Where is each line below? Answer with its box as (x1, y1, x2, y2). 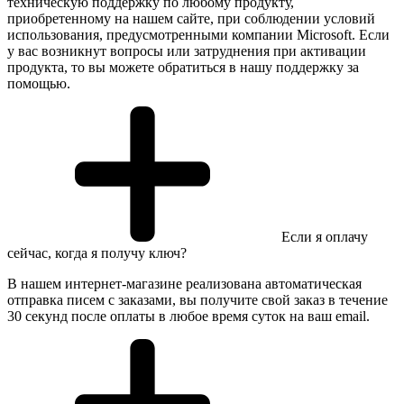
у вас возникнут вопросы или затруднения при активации (7, 42, 366, 59)
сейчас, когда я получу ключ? (7, 244, 187, 261)
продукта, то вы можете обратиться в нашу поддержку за (7, 59, 359, 75)
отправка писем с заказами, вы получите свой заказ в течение (7, 291, 388, 308)
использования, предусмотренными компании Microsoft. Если (7, 26, 390, 42)
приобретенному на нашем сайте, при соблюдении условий (7, 10, 375, 26)
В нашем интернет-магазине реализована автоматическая (7, 275, 362, 291)
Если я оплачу (281, 228, 368, 244)
